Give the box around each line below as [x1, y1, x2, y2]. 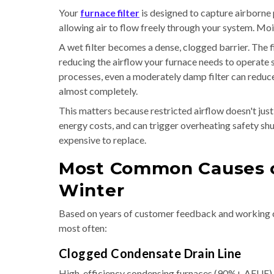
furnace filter [80, 7, 139, 18]
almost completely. [59, 85, 138, 97]
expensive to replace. [59, 134, 146, 146]
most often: [59, 222, 107, 234]
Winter [59, 180, 125, 201]
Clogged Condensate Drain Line [59, 246, 242, 261]
